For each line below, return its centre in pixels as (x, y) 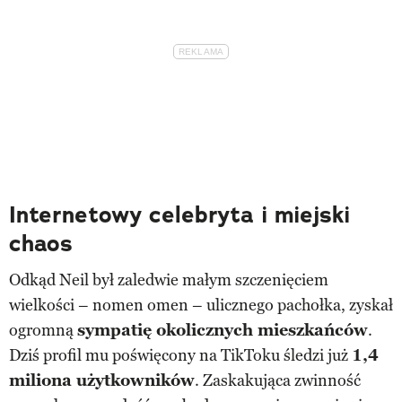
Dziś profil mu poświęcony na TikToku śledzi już (180, 355)
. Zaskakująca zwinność (278, 380)
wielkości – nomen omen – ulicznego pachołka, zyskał (201, 305)
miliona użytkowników (102, 380)
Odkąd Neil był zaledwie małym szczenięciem (169, 280)
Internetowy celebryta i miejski (179, 214)
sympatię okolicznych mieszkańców (223, 330)
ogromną (43, 330)
